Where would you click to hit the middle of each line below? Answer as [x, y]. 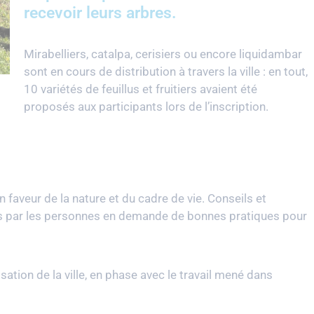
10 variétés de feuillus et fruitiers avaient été [141, 89]
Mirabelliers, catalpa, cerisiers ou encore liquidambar [163, 54]
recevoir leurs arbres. [100, 13]
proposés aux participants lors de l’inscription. [148, 107]
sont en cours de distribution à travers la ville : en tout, [166, 71]
